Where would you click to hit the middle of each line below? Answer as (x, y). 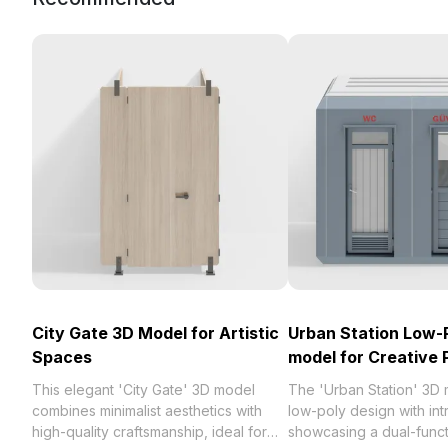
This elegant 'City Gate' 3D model (143, 389)
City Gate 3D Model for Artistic (155, 333)
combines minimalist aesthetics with (147, 410)
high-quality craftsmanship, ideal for (149, 431)
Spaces (62, 357)
